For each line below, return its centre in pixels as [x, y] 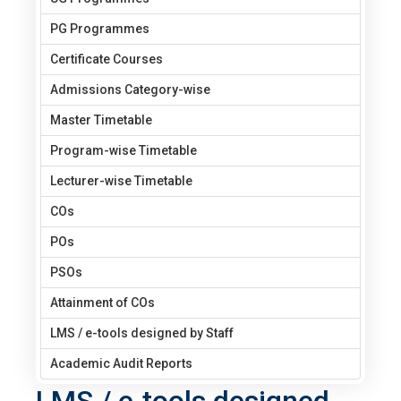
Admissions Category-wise [130, 89]
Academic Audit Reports [121, 363]
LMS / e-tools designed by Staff [142, 333]
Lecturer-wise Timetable [121, 180]
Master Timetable [101, 119]
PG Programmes [100, 28]
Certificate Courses [107, 59]
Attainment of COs [102, 302]
